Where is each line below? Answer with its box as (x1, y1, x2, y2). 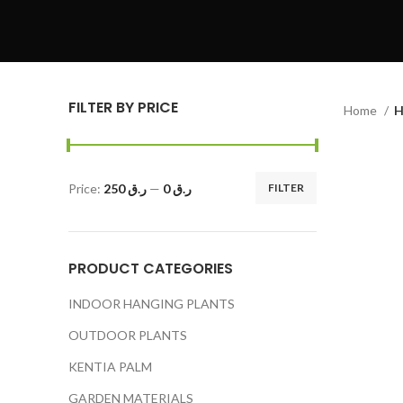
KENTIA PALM (68, 359, 152, 374)
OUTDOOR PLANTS (68, 327, 187, 343)
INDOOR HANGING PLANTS (68, 296, 235, 311)
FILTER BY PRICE (68, 97, 178, 118)
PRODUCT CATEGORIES (68, 258, 233, 279)
